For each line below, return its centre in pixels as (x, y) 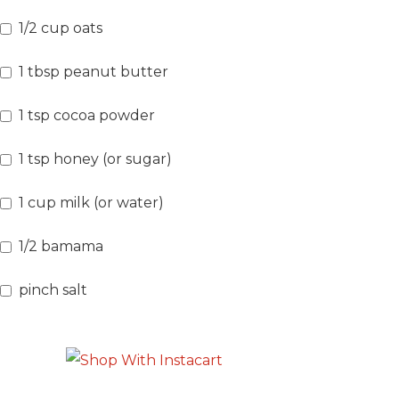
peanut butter (116, 71)
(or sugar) (137, 159)
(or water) (129, 202)
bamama (72, 246)
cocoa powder (104, 115)
